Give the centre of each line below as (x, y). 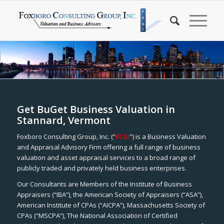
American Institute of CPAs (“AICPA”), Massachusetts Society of (111, 205)
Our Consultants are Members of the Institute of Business (104, 184)
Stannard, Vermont (63, 120)
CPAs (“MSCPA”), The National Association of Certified (97, 216)
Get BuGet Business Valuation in (96, 109)
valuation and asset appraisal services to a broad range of (106, 158)
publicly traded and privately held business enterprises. (101, 168)
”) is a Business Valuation (168, 137)
